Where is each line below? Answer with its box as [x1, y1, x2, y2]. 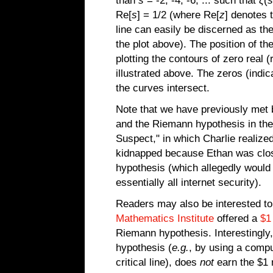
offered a [214, 213, 260, 224]
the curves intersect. [116, 82, 210, 94]
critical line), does [116, 257, 200, 268]
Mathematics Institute [116, 213, 214, 224]
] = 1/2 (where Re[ [137, 9, 219, 21]
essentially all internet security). [116, 177, 261, 188]
